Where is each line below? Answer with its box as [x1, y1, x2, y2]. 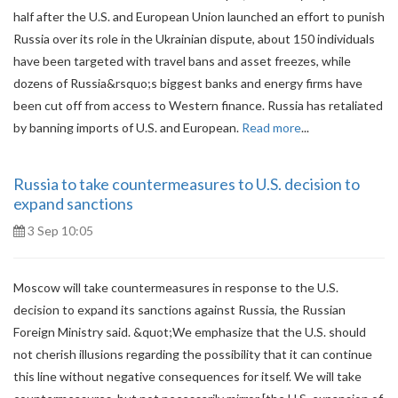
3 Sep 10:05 [25, 223, 93, 238]
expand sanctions [13, 194, 133, 213]
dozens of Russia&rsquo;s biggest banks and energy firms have [13, 76, 362, 91]
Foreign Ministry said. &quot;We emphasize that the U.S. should [13, 324, 366, 339]
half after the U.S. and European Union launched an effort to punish [13, 9, 385, 24]
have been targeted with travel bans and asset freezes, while [13, 53, 351, 68]
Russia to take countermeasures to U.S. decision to [13, 174, 360, 194]
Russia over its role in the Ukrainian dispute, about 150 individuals [13, 31, 375, 46]
